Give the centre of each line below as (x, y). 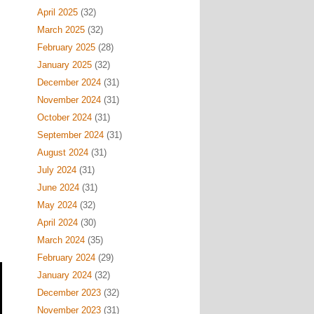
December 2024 (69, 82)
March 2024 (61, 240)
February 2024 (66, 258)
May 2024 (57, 205)
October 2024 (64, 117)
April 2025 (57, 12)
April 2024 (57, 223)
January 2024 (64, 275)
